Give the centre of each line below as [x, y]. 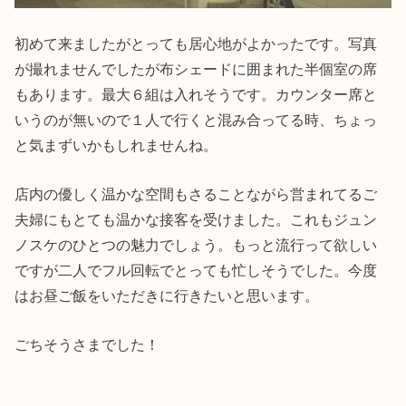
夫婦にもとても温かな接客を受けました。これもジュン [196, 219]
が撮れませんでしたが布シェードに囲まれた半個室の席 [196, 68]
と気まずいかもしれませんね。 [116, 145]
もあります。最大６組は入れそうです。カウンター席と [196, 94]
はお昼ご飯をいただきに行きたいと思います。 [167, 295]
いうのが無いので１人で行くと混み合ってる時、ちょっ [196, 119]
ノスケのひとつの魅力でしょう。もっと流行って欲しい [196, 244]
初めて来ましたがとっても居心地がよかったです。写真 [196, 43]
